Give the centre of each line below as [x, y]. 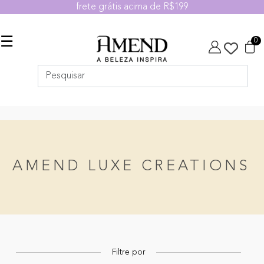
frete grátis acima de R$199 [132, 7]
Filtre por [128, 253]
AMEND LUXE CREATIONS [131, 167]
